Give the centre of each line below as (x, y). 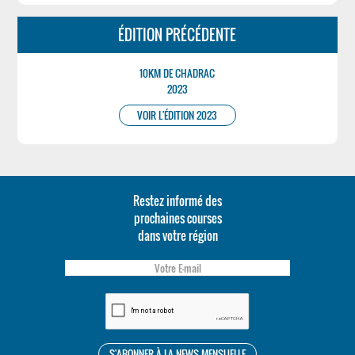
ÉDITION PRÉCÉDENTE (177, 35)
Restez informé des (177, 200)
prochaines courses (177, 218)
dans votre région (177, 235)
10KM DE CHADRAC (177, 73)
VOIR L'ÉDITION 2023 (177, 115)
